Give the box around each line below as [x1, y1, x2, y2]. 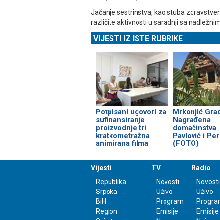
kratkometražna [96, 131, 150, 140]
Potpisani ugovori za [96, 108, 166, 117]
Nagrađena [172, 115, 211, 125]
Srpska [96, 188, 117, 196]
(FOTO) [172, 139, 199, 148]
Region [96, 207, 117, 216]
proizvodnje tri [96, 123, 146, 133]
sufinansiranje [96, 115, 145, 125]
